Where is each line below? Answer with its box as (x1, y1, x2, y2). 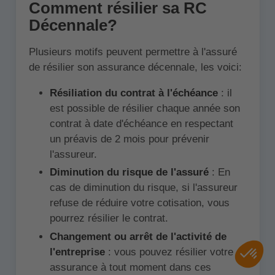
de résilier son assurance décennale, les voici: (28, 61, 242, 74)
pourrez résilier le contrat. (49, 212, 168, 225)
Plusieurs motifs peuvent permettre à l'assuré (28, 46, 237, 58)
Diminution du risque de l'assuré (49, 166, 212, 179)
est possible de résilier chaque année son (49, 103, 240, 115)
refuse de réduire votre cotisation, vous (49, 197, 230, 209)
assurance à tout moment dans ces (49, 261, 211, 273)
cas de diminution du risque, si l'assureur (49, 182, 238, 194)
